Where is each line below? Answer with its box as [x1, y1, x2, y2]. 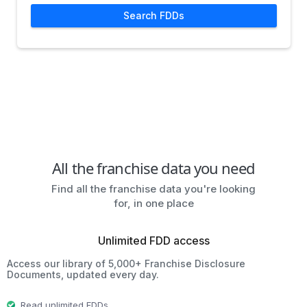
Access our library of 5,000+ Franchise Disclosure [7, 257, 245, 269]
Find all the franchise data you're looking [51, 182, 256, 195]
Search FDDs [123, 9, 184, 21]
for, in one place [113, 196, 194, 210]
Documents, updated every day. [7, 268, 159, 280]
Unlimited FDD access [97, 233, 210, 247]
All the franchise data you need [52, 157, 255, 178]
